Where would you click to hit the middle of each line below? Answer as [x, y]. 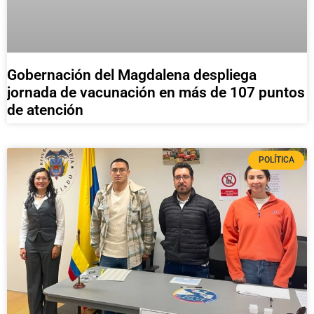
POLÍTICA [276, 160]
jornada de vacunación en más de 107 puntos [156, 93]
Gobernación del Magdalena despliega [132, 75]
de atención [45, 110]
